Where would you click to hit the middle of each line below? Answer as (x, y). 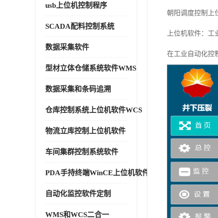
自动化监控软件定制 (78, 194)
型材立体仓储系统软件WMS (91, 68)
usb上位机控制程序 (76, 5)
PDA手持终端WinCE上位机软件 (97, 173)
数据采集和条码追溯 (78, 89)
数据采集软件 (67, 47)
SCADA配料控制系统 (80, 26)
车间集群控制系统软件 (82, 152)
